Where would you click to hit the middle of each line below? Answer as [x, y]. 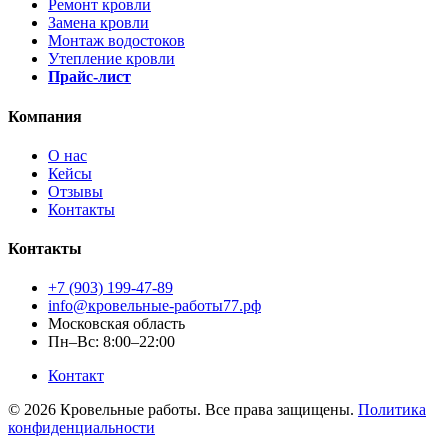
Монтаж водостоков [116, 41]
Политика [392, 410]
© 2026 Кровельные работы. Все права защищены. [181, 410]
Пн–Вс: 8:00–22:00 [111, 342]
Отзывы [75, 191]
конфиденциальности [81, 428]
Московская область [116, 324]
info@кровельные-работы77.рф [154, 306]
